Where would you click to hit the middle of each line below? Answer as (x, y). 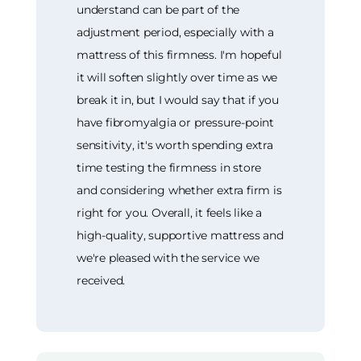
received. (101, 280)
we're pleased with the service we (168, 257)
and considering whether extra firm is (179, 190)
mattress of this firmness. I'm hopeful (179, 54)
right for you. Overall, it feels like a (170, 212)
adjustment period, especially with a (175, 32)
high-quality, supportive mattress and (180, 235)
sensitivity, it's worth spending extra (175, 145)
